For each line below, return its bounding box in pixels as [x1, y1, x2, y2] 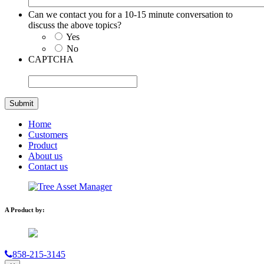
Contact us [28, 161, 68, 171]
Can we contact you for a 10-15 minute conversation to [28, 9, 233, 19]
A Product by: [5, 206, 45, 214]
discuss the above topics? [28, 19, 121, 30]
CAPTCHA [28, 54, 74, 64]
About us [28, 150, 62, 161]
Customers [28, 129, 68, 140]
